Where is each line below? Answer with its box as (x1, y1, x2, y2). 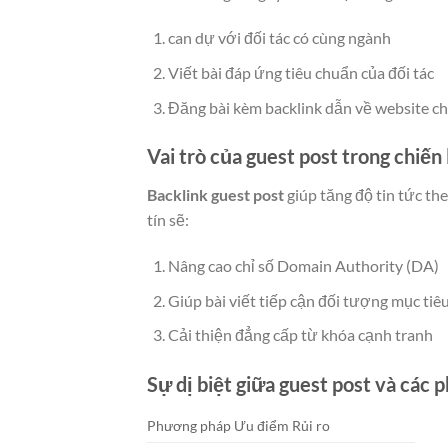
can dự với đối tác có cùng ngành (167, 28, 391, 48)
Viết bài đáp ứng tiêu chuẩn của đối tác (167, 63, 434, 82)
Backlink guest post (147, 185, 284, 205)
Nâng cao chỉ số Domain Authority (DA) (167, 256, 439, 276)
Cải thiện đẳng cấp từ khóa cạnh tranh (167, 325, 433, 345)
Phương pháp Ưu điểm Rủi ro (147, 417, 330, 435)
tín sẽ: (147, 210, 189, 230)
